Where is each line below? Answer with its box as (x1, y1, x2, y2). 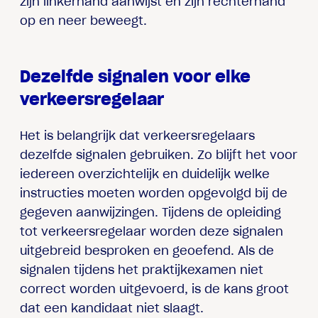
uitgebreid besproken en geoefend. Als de (20, 243, 275, 258)
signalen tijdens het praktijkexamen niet (20, 263, 264, 278)
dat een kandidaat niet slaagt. (20, 301, 204, 316)
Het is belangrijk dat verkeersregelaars (20, 128, 256, 143)
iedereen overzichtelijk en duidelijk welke (20, 167, 270, 182)
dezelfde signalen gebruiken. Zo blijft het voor (20, 148, 298, 163)
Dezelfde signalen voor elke (20, 65, 251, 87)
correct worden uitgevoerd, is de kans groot (20, 282, 290, 297)
